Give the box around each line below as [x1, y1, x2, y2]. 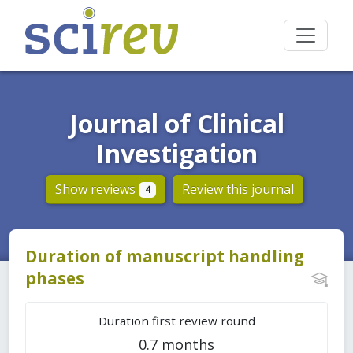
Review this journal [182, 180, 295, 199]
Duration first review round [98, 313, 255, 329]
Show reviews [54, 180, 139, 198]
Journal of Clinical [69, 106, 284, 140]
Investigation [95, 136, 258, 170]
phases [25, 267, 84, 290]
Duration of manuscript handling [25, 245, 304, 268]
